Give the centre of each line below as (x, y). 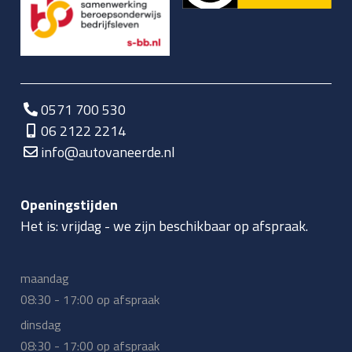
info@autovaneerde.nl (108, 152)
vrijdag (82, 225)
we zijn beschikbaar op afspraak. (211, 225)
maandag (45, 278)
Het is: (41, 225)
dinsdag (41, 324)
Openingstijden (70, 204)
